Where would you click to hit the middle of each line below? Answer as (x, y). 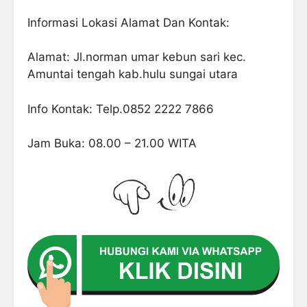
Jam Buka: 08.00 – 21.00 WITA (112, 143)
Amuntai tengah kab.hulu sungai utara (133, 74)
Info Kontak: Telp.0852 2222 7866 (121, 109)
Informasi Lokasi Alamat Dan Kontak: (128, 22)
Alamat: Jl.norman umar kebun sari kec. (137, 57)
